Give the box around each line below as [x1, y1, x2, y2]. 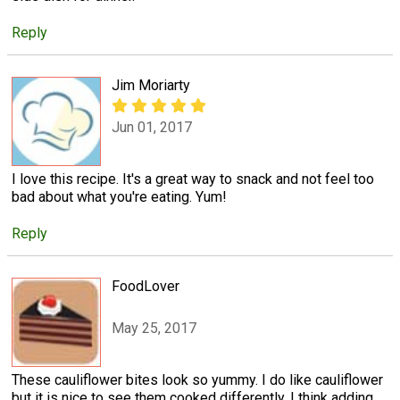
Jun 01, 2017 [112, 118, 192, 136]
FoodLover [112, 278, 179, 296]
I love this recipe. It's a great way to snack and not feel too [12, 171, 374, 188]
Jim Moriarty [112, 77, 190, 95]
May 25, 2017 [112, 319, 196, 337]
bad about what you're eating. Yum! [12, 188, 227, 206]
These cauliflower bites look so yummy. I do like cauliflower [12, 371, 383, 389]
